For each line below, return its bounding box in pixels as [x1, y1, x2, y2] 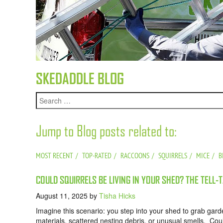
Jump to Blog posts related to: [36, 122, 177, 139]
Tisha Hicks [99, 190, 135, 201]
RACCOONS [120, 150, 149, 160]
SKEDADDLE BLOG [36, 70, 124, 87]
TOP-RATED [82, 150, 111, 160]
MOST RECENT [36, 150, 73, 160]
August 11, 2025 [36, 190, 88, 201]
